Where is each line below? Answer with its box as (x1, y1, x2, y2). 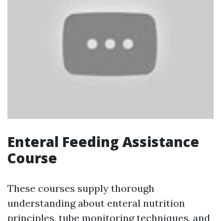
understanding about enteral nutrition (7, 196, 185, 209)
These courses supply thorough (7, 182, 154, 194)
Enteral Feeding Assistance (7, 132, 199, 151)
